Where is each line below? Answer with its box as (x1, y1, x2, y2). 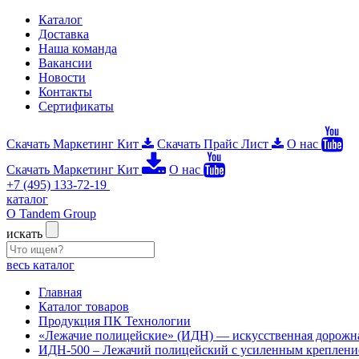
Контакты (38, 85, 92, 99)
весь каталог (6, 258, 75, 272)
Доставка (38, 27, 89, 41)
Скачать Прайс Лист (157, 137, 272, 151)
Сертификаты (38, 99, 114, 113)
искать (6, 227, 46, 240)
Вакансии (38, 56, 92, 70)
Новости (38, 71, 86, 84)
